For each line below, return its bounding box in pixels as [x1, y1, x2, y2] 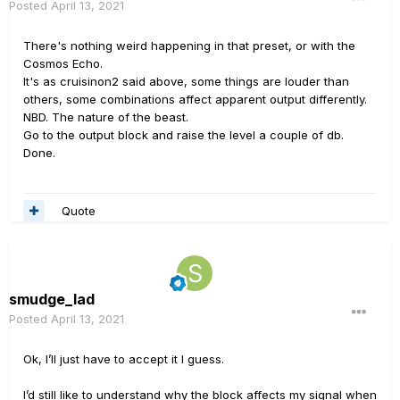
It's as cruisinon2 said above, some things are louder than [23, 74, 349, 89]
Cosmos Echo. [23, 56, 103, 71]
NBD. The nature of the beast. [23, 110, 188, 125]
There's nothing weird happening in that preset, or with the [23, 38, 355, 54]
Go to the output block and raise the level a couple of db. [23, 128, 344, 143]
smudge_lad [9, 290, 95, 309]
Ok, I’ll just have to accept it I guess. [23, 352, 224, 367]
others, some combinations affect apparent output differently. [23, 92, 367, 107]
